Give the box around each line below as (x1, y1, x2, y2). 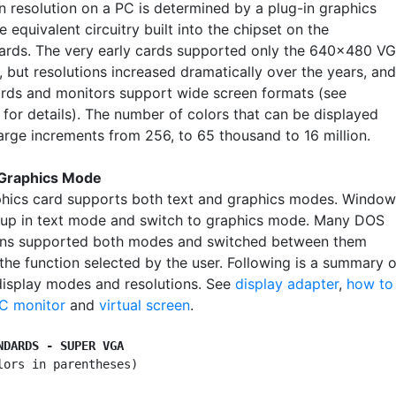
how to (346, 274, 393, 293)
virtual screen (99, 295, 190, 314)
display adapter (235, 274, 339, 293)
